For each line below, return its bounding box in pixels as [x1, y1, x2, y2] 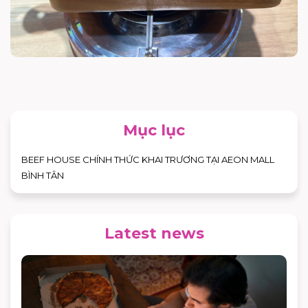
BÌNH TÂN [21, 169, 64, 181]
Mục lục [123, 120, 185, 140]
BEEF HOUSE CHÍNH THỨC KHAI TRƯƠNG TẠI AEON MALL [21, 153, 274, 165]
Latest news [104, 223, 204, 243]
